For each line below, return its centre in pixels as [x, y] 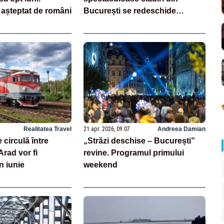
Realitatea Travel [48, 129]
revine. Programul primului [134, 153]
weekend [101, 165]
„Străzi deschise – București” [139, 141]
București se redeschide [130, 10]
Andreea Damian [181, 129]
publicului [102, 22]
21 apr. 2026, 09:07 [107, 129]
